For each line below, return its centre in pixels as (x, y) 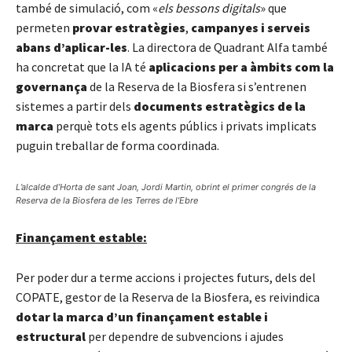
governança (51, 86)
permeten (44, 27)
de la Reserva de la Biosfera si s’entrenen (197, 86)
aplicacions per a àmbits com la (241, 66)
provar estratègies (129, 27)
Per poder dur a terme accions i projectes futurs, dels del (166, 277)
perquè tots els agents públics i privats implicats (186, 125)
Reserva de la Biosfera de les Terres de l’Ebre (107, 200)
